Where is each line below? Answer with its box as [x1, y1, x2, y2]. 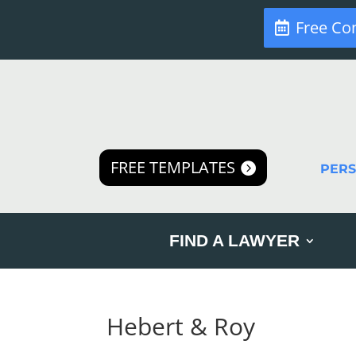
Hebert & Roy [106, 310, 256, 342]
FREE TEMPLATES [110, 157, 235, 178]
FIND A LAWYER [169, 231, 300, 250]
